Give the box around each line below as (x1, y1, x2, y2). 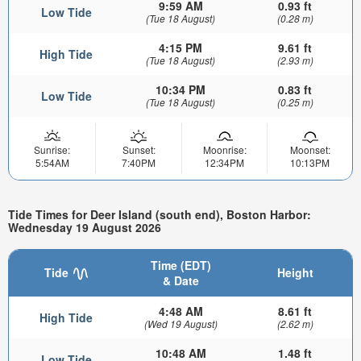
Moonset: (289, 142, 330, 156)
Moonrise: (202, 142, 247, 156)
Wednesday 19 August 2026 (8, 219, 161, 236)
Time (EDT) (150, 256, 211, 273)
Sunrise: (34, 142, 70, 156)
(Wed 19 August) (143, 316, 218, 330)
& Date (162, 272, 199, 288)
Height (276, 263, 313, 280)
